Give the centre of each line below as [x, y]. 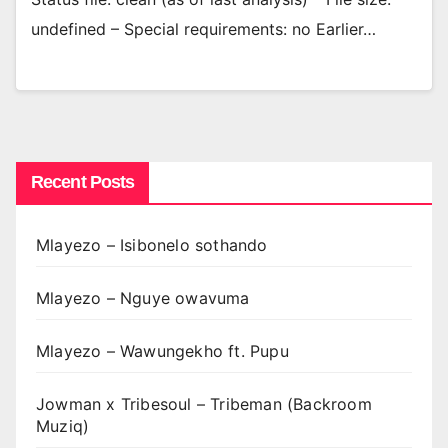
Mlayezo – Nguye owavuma [143, 297]
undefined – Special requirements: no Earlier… [203, 29]
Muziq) [63, 425]
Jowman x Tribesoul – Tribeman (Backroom [204, 403]
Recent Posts [83, 181]
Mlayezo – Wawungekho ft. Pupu [162, 350]
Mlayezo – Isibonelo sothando [152, 244]
